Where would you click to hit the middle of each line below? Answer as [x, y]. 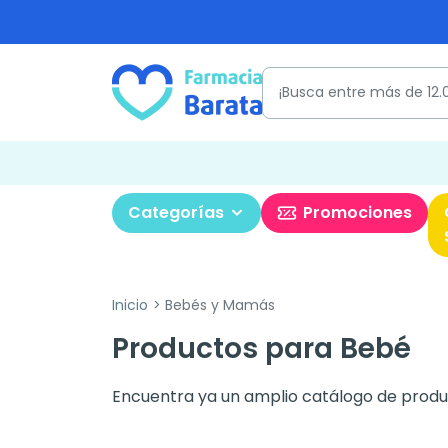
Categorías [176, 212]
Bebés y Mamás [217, 305]
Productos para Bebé [261, 348]
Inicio [130, 305]
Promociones [357, 212]
